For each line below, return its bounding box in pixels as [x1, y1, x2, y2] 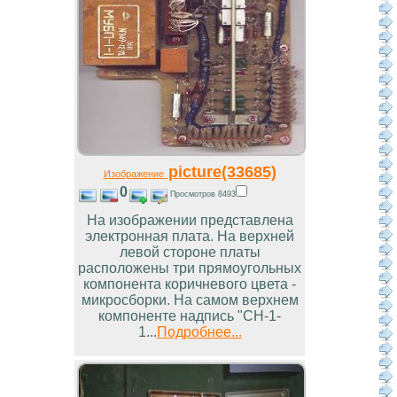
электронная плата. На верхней [85, 229, 294, 245]
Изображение [103, 168, 164, 180]
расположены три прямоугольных [78, 261, 301, 276]
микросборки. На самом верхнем [81, 292, 299, 308]
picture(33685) [163, 162, 276, 182]
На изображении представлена [86, 213, 293, 229]
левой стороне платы [119, 245, 261, 261]
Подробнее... [156, 324, 242, 340]
